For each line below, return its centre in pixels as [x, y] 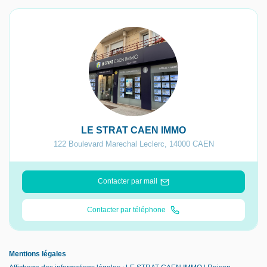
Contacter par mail [127, 181]
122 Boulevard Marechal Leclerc [109, 144]
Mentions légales [38, 254]
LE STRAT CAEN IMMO [133, 131]
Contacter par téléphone [128, 209]
